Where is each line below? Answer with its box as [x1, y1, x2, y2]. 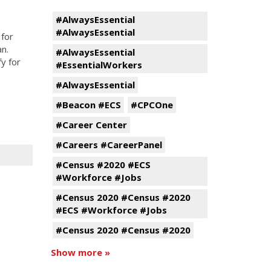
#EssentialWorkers [55, 59, 142, 71]
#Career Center [55, 119, 127, 131]
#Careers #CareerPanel [55, 139, 162, 151]
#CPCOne [130, 99, 173, 111]
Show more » [50, 246, 110, 258]
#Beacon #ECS [55, 99, 121, 111]
